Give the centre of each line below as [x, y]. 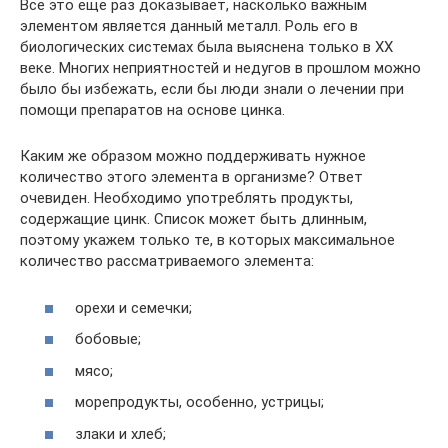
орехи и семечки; [133, 307]
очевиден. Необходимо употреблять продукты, [186, 198]
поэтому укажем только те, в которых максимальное [207, 240]
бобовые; [108, 339]
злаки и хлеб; [120, 433]
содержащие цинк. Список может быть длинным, [193, 219]
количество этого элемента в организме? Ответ [191, 177]
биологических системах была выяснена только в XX [206, 47]
